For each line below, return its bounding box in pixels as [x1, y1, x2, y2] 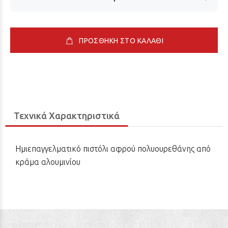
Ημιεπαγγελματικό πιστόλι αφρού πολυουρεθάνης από [15, 144, 211, 153]
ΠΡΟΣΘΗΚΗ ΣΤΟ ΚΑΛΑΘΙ [79, 37, 164, 45]
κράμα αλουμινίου [15, 157, 82, 166]
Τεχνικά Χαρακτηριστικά [14, 110, 120, 121]
